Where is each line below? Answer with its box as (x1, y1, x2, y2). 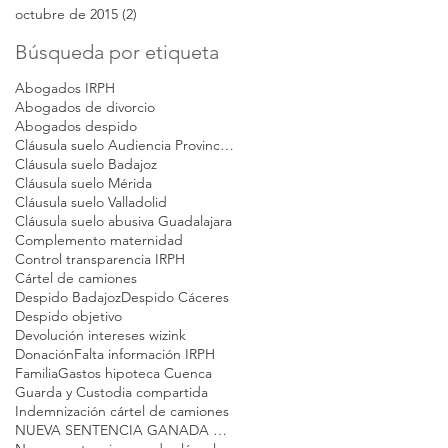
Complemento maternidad (15, 230, 183, 249)
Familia (15, 363, 58, 382)
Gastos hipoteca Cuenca (58, 363, 212, 382)
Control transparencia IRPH (15, 249, 185, 268)
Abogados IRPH (15, 78, 115, 97)
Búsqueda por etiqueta (15, 39, 219, 64)
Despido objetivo (15, 306, 122, 325)
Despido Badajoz (15, 287, 121, 306)
